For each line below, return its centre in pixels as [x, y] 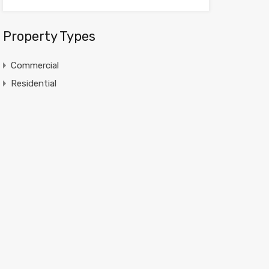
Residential [33, 83]
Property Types [49, 36]
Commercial [35, 65]
